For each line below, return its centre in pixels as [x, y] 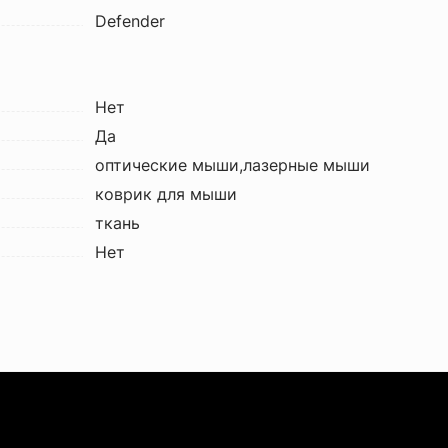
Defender [129, 21]
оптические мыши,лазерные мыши [232, 165]
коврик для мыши [165, 194]
